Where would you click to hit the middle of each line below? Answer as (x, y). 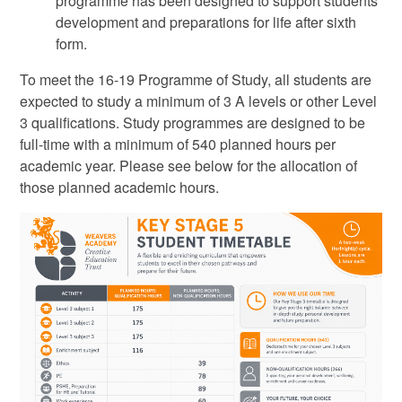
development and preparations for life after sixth (206, 22)
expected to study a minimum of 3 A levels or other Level (199, 100)
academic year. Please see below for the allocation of (189, 165)
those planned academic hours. (120, 187)
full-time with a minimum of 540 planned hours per (178, 144)
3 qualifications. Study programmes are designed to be (193, 122)
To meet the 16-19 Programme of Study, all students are (196, 79)
